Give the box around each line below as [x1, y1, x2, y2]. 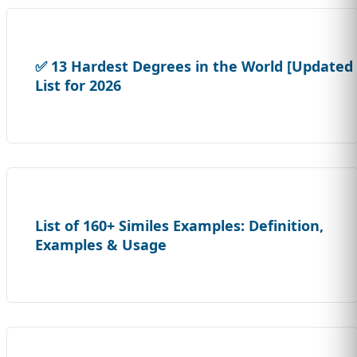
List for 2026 [35, 76, 121, 96]
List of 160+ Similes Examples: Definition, [35, 216, 324, 236]
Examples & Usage [35, 235, 167, 255]
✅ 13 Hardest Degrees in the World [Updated [35, 57, 353, 76]
